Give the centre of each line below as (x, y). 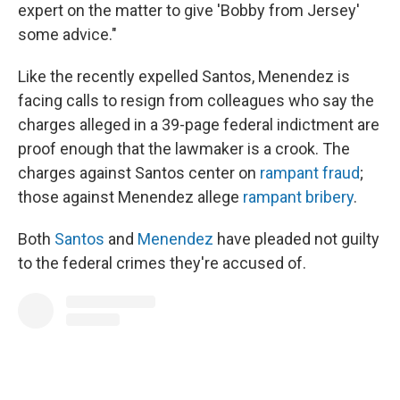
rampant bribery (298, 196)
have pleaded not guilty (296, 238)
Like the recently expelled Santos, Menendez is (184, 76)
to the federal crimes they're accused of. (162, 262)
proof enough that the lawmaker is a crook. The (184, 148)
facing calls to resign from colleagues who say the (196, 100)
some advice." (67, 34)
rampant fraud (310, 172)
